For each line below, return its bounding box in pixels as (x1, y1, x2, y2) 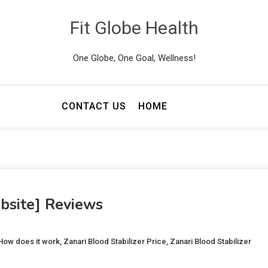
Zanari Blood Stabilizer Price (63, 236, 166, 246)
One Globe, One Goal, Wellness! (72, 53, 196, 63)
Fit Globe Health (69, 17, 199, 38)
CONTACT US (61, 100, 126, 112)
